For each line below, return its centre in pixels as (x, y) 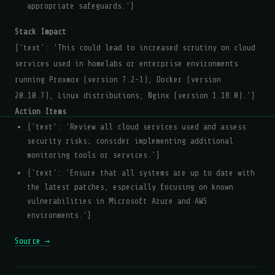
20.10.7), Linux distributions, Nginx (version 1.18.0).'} (135, 95)
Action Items (41, 111)
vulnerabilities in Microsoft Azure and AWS (117, 201)
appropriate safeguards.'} (81, 6)
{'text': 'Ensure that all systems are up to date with (141, 173)
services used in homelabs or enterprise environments (126, 64)
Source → (32, 241)
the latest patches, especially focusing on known (130, 187)
